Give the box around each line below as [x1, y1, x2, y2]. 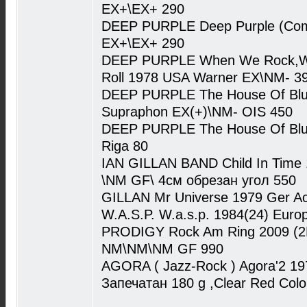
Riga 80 [101, 138, 148, 153]
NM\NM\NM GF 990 [101, 241, 223, 256]
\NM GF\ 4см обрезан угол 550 [101, 173, 296, 188]
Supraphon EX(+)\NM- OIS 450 [101, 104, 293, 119]
